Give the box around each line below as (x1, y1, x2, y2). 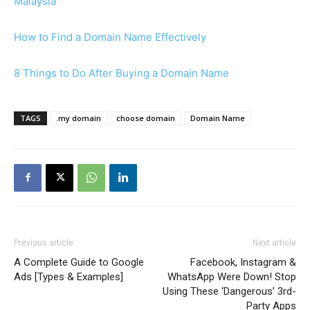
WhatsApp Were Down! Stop (167, 270, 296, 283)
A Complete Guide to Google (14, 255, 144, 268)
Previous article (14, 237, 73, 248)
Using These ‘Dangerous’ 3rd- (163, 284, 296, 298)
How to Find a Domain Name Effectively (14, 30, 206, 44)
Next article (253, 237, 296, 248)
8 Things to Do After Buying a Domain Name (14, 66, 229, 80)
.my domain (56, 112, 101, 123)
